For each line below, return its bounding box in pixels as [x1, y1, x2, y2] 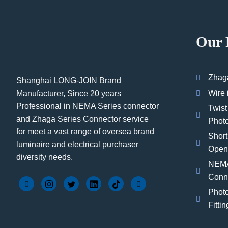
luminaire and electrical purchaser [16, 140, 138, 149]
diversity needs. [16, 153, 73, 162]
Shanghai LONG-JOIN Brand [16, 76, 121, 85]
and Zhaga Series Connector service [16, 115, 149, 124]
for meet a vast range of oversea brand [16, 127, 154, 136]
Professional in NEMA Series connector [16, 102, 159, 111]
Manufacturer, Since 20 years [16, 89, 121, 98]
